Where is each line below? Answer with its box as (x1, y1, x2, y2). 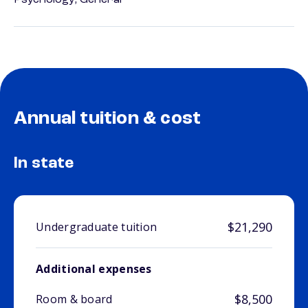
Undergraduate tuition (36, 219, 157, 235)
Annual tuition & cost (14, 109, 201, 129)
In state (14, 155, 74, 173)
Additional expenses (36, 261, 152, 277)
